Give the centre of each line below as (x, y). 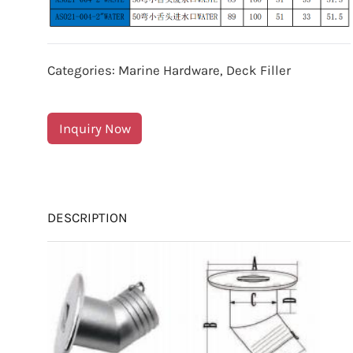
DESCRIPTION (87, 218)
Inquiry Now (95, 129)
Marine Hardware (169, 71)
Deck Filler (258, 71)
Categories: (83, 71)
